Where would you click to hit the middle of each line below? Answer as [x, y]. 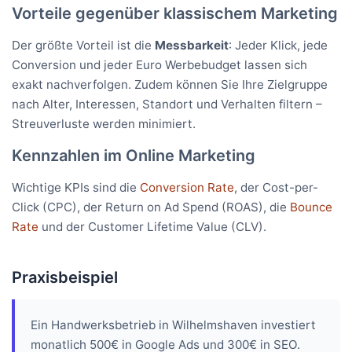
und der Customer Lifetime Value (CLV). [152, 227]
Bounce [311, 207]
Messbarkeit [192, 45]
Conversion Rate [187, 187]
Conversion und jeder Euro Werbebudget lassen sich [159, 65]
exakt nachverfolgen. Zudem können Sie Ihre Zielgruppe [170, 84]
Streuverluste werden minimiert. [104, 124]
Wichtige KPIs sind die [76, 187]
